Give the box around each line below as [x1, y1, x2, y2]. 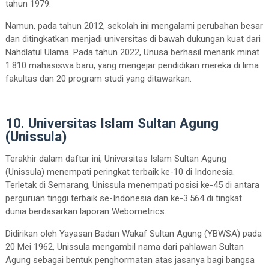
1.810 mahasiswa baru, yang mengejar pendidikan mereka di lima [5, 59, 259, 71]
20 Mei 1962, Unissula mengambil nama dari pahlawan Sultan [5, 241, 244, 252]
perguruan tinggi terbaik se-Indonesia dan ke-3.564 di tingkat [5, 192, 242, 204]
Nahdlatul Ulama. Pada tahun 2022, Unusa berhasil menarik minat [5, 46, 259, 58]
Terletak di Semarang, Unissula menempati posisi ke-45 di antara [5, 179, 259, 190]
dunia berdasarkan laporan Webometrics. [5, 205, 169, 217]
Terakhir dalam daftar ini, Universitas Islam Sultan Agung [5, 153, 226, 164]
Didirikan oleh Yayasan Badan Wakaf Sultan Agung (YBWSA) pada [5, 228, 262, 239]
